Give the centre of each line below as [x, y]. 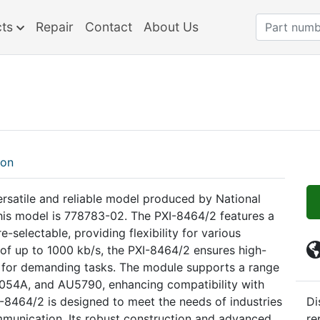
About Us [171, 27]
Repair [54, 27]
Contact [108, 27]
